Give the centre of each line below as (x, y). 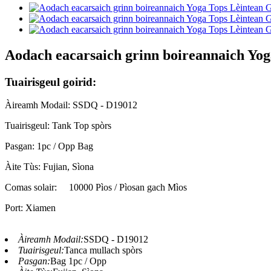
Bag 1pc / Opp (78, 261)
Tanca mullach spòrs (103, 250)
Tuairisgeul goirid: (51, 82)
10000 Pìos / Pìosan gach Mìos (128, 188)
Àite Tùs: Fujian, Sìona (49, 167)
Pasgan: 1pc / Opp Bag (49, 146)
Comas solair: (31, 188)
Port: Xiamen (30, 208)
